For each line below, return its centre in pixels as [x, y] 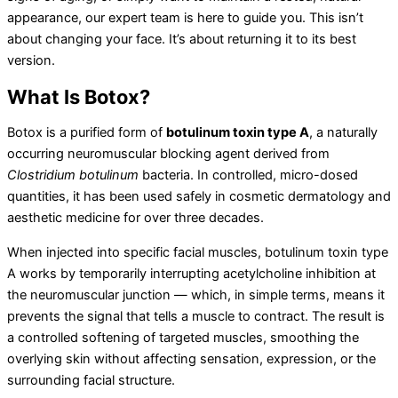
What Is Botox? [79, 96]
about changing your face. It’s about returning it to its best [182, 40]
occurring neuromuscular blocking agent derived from [168, 154]
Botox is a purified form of [87, 133]
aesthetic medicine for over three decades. [135, 218]
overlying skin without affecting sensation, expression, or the [191, 358]
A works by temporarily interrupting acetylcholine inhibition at [191, 273]
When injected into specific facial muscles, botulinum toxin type [198, 252]
